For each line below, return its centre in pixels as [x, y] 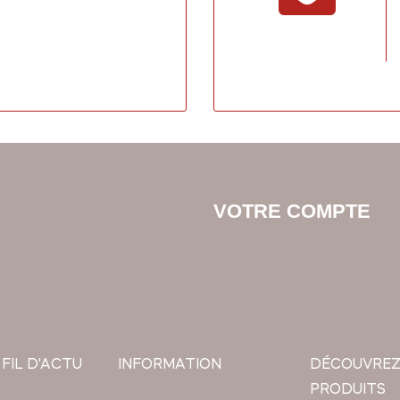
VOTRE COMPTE [292, 212]
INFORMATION [169, 366]
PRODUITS [347, 391]
